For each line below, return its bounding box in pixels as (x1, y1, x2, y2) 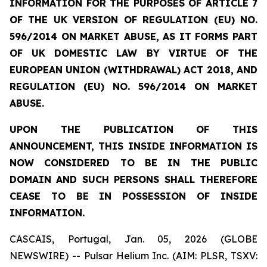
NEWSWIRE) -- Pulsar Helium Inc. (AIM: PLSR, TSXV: (10, 250, 257, 262)
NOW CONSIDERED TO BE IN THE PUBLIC (10, 157, 257, 169)
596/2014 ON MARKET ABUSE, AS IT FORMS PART (10, 30, 257, 42)
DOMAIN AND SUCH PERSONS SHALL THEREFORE (10, 173, 257, 185)
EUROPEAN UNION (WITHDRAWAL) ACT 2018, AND (10, 64, 257, 76)
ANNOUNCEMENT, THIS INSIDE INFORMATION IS (10, 140, 257, 152)
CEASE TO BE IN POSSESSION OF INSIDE (10, 190, 257, 202)
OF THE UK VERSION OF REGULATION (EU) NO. (10, 14, 257, 26)
